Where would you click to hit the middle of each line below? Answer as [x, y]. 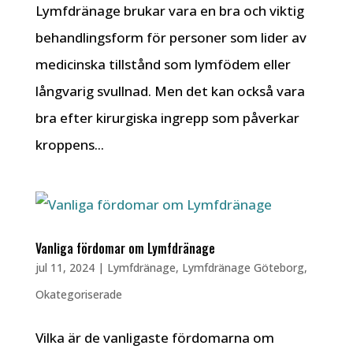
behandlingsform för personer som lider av [171, 37]
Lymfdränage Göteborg [243, 268]
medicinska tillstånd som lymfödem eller [163, 64]
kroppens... [69, 145]
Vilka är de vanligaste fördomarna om [154, 338]
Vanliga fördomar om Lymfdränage [125, 248]
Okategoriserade [78, 294]
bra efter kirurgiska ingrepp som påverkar [167, 118]
